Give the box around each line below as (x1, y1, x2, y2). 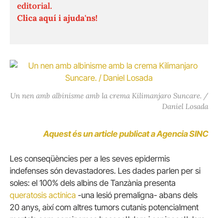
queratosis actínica (10, 190, 76, 200)
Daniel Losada (162, 101, 208, 111)
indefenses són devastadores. (10, 166, 116, 176)
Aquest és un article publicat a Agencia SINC (43, 129, 208, 139)
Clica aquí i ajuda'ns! (17, 13, 97, 24)
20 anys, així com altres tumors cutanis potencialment (10, 202, 199, 213)
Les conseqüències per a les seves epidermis (10, 154, 170, 164)
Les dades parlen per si (118, 166, 200, 176)
